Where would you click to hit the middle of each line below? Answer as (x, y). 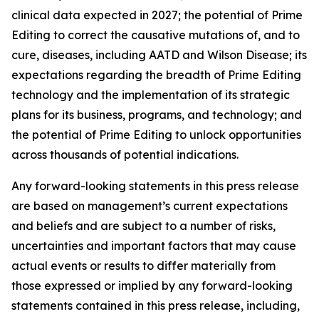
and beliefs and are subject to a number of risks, (143, 226)
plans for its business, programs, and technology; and (157, 115)
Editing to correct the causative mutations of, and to (156, 35)
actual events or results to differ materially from (143, 266)
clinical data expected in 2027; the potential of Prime (157, 15)
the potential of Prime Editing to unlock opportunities (156, 135)
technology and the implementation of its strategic (151, 95)
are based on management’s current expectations (150, 206)
